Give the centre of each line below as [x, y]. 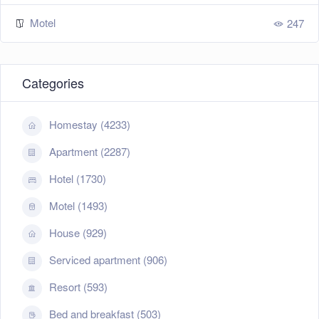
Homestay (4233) [90, 125]
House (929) [78, 233]
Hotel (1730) [78, 179]
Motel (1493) [78, 206]
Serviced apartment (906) [108, 260]
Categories [53, 83]
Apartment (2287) [90, 152]
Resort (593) [78, 287]
